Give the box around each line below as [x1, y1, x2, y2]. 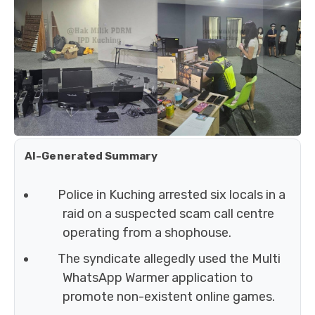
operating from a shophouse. [63, 225, 231, 241]
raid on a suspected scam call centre [63, 206, 274, 222]
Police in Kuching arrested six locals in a [57, 187, 285, 203]
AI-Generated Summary [25, 150, 157, 163]
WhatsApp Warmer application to [63, 270, 253, 286]
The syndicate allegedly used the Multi [57, 251, 281, 267]
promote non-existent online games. [63, 289, 275, 305]
